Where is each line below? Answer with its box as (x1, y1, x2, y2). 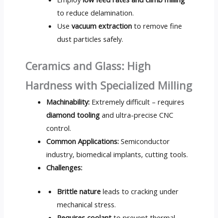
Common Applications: (46, 136, 119, 146)
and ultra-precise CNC (100, 110, 174, 120)
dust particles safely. (57, 34, 124, 44)
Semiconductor (119, 136, 170, 146)
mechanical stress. (57, 199, 116, 209)
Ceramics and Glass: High (25, 59, 151, 73)
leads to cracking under (101, 186, 179, 196)
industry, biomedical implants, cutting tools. (46, 149, 188, 160)
